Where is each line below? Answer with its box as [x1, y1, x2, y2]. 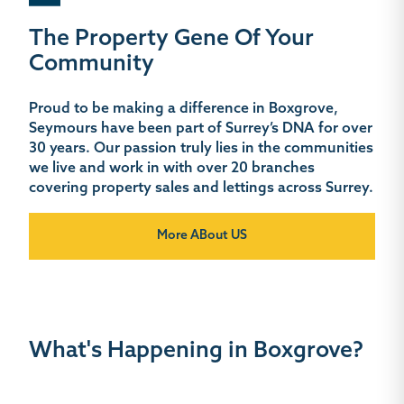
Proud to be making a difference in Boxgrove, [29, 102, 338, 117]
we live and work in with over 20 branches [29, 161, 315, 177]
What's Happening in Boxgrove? [29, 340, 363, 363]
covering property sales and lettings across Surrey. [29, 181, 373, 197]
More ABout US [157, 229, 247, 243]
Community [29, 53, 154, 77]
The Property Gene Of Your [29, 28, 314, 51]
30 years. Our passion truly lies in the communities [29, 142, 373, 157]
